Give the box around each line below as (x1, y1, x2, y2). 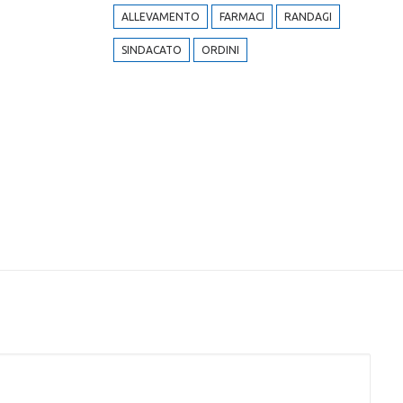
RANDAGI (283, 11, 332, 22)
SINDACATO (121, 44, 182, 56)
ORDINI (201, 44, 239, 56)
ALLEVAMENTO (121, 11, 200, 22)
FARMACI (219, 11, 264, 22)
